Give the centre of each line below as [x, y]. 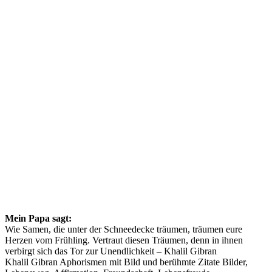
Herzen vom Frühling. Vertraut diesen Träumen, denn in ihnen [124, 240]
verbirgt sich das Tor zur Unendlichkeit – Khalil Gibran [111, 251]
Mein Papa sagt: [38, 218]
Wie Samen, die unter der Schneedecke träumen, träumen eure [124, 229]
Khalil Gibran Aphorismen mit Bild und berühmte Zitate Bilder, [126, 262]
